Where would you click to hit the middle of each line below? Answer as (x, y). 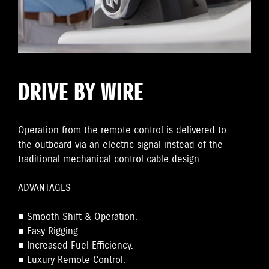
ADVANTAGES (44, 188)
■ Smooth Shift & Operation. (78, 217)
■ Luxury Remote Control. (72, 260)
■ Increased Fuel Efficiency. (76, 246)
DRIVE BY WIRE (81, 94)
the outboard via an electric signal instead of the (120, 145)
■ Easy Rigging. (49, 231)
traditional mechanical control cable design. (110, 159)
